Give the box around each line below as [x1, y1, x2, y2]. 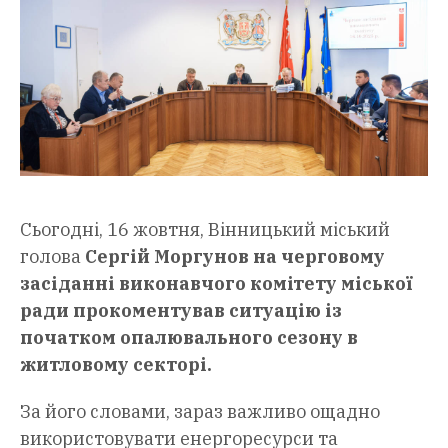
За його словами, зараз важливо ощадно [20, 400, 380, 424]
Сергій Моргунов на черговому [85, 245, 385, 269]
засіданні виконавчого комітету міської [20, 272, 413, 296]
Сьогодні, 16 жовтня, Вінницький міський [20, 218, 390, 242]
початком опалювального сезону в [20, 326, 358, 350]
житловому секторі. [20, 353, 212, 377]
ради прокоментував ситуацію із [20, 299, 342, 323]
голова [20, 245, 85, 269]
